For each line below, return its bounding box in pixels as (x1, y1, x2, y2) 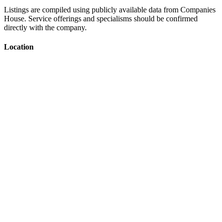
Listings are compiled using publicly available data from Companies (4, 5, 216, 14)
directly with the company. (4, 23, 87, 32)
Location (4, 43, 34, 52)
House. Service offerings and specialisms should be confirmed (4, 14, 198, 23)
